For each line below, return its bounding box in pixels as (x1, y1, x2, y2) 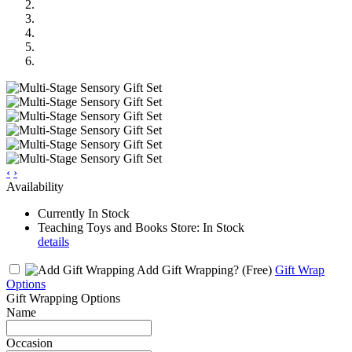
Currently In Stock (38, 206, 130, 220)
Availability (6, 179, 64, 193)
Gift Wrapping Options (6, 291, 120, 305)
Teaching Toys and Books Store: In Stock (38, 220, 244, 234)
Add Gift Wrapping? (134, 262, 242, 277)
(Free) (242, 262, 272, 277)
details (38, 234, 69, 248)
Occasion (6, 335, 53, 350)
